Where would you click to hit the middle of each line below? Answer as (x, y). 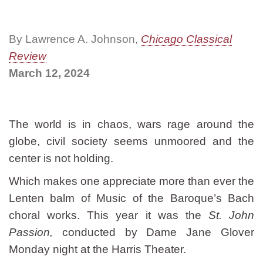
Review (28, 56)
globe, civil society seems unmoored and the (131, 141)
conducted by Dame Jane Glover (154, 232)
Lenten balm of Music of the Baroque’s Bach (131, 198)
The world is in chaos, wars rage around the (131, 124)
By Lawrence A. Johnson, (75, 39)
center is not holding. (61, 158)
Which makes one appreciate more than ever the (131, 181)
